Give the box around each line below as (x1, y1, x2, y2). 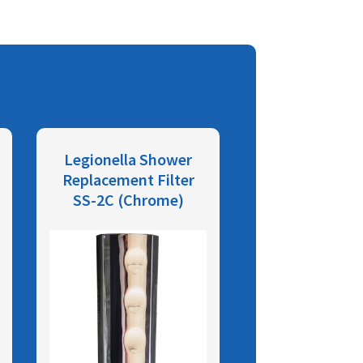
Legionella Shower (64, 148, 193, 169)
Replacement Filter (62, 169, 194, 190)
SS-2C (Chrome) (72, 189, 184, 210)
